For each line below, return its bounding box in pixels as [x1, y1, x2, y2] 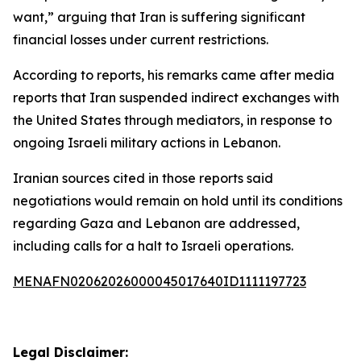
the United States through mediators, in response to [13, 112, 332, 128]
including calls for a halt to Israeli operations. [13, 238, 293, 254]
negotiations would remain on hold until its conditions [13, 193, 342, 209]
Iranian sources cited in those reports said [13, 170, 273, 186]
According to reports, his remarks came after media [13, 67, 334, 83]
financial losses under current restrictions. [13, 31, 268, 48]
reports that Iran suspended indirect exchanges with [13, 89, 339, 106]
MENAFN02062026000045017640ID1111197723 [13, 273, 306, 289]
